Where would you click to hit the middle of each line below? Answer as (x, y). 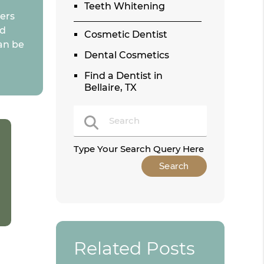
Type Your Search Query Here (139, 149)
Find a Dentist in (124, 75)
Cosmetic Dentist (126, 34)
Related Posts (135, 248)
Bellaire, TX (111, 87)
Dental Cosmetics (127, 55)
